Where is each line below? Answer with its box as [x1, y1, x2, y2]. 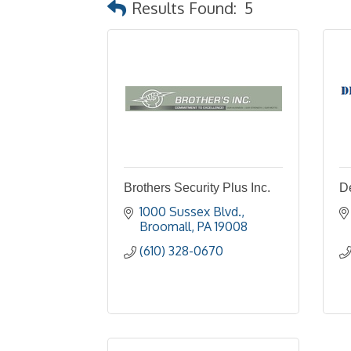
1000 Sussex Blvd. [139, 204, 241, 219]
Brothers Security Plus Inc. [124, 181, 270, 194]
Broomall [139, 219, 191, 234]
